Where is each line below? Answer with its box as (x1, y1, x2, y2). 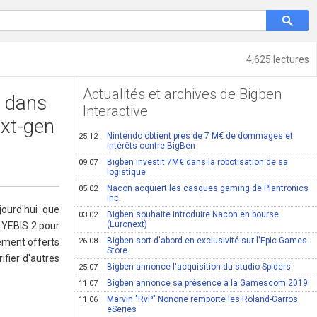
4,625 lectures (246, 54, 309, 65)
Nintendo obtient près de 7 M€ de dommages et (107, 131, 294, 141)
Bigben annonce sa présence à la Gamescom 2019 (107, 278, 309, 288)
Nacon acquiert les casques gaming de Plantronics (107, 183, 309, 193)
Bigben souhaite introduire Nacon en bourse (107, 209, 279, 219)
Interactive (83, 103, 149, 120)
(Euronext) (107, 219, 148, 229)
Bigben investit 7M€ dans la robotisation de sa (107, 157, 289, 167)
